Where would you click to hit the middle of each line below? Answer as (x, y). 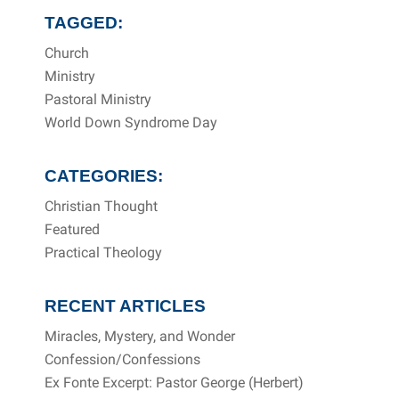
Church (67, 53)
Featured (73, 230)
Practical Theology (104, 253)
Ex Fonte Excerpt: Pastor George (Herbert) (175, 383)
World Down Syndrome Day (131, 123)
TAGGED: (84, 23)
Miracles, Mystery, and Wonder (140, 337)
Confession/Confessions (123, 360)
